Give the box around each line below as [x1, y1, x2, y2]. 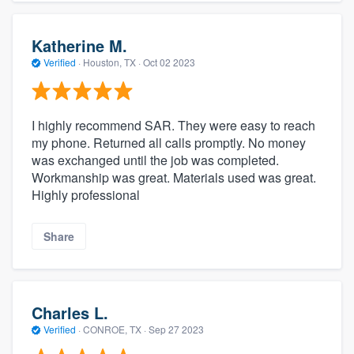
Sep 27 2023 [149, 322, 204, 336]
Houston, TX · [81, 55, 143, 69]
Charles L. [32, 300, 108, 324]
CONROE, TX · [81, 322, 149, 336]
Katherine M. [32, 33, 127, 57]
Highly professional [32, 186, 140, 205]
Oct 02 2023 [143, 55, 195, 69]
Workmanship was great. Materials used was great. [32, 168, 316, 187]
